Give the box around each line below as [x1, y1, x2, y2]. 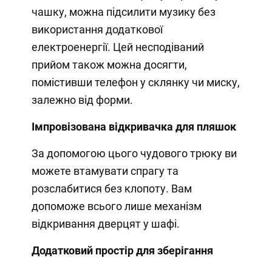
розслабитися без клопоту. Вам [31, 182, 192, 195]
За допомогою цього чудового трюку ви [31, 147, 237, 160]
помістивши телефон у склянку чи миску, [31, 76, 240, 89]
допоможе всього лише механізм [31, 200, 202, 213]
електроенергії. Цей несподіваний [31, 41, 204, 54]
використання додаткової [31, 23, 163, 36]
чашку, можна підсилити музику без [31, 5, 216, 19]
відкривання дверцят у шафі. [31, 217, 180, 231]
